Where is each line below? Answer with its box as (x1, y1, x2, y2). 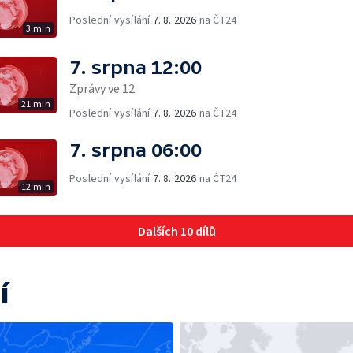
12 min (20, 180, 50, 192)
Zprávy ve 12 (69, 80, 135, 96)
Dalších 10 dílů (137, 223, 216, 239)
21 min (20, 98, 50, 110)
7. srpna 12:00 (69, 57, 202, 78)
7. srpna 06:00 (69, 139, 202, 161)
